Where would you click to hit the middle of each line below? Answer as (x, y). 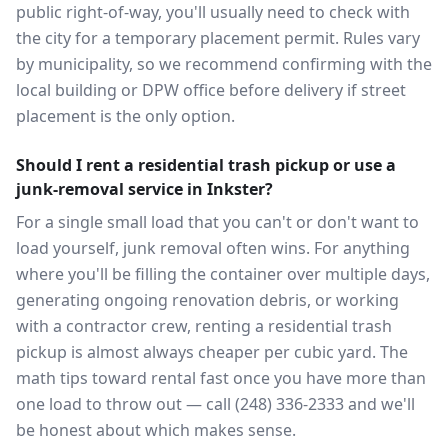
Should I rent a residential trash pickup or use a (206, 165)
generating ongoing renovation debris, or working (207, 300)
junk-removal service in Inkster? (144, 189)
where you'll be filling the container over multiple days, (223, 274)
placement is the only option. (125, 116)
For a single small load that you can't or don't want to (217, 222)
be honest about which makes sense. (156, 430)
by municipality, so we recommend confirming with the (224, 64)
